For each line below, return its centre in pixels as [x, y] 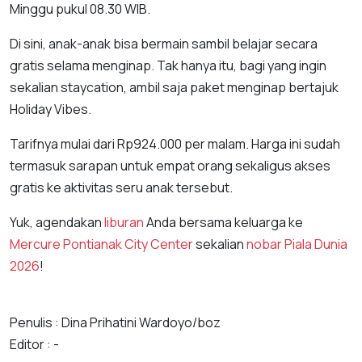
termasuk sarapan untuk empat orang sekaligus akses [170, 165]
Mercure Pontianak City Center [101, 244]
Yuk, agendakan [57, 222]
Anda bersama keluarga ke [223, 222]
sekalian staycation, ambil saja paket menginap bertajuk [174, 87]
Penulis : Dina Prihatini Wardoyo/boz [115, 322]
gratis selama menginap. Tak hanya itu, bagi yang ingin [168, 65]
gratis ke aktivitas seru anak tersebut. [121, 187]
